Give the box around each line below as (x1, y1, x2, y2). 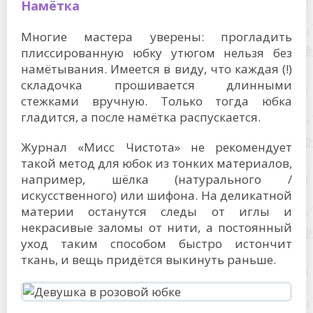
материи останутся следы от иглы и (21, 203, 292, 219)
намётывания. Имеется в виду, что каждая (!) (21, 61, 292, 77)
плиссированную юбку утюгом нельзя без (21, 45, 292, 61)
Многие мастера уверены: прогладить (21, 29, 292, 45)
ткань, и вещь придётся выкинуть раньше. (21, 252, 276, 268)
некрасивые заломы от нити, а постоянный (21, 219, 292, 235)
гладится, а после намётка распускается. (21, 109, 261, 125)
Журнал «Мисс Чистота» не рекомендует (21, 139, 292, 155)
